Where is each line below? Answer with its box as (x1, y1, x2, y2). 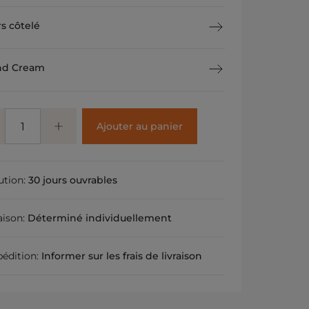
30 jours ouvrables (28, 174, 118, 186)
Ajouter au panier (96, 120, 183, 132)
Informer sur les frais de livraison (41, 250, 203, 262)
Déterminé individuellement (28, 212, 172, 224)
